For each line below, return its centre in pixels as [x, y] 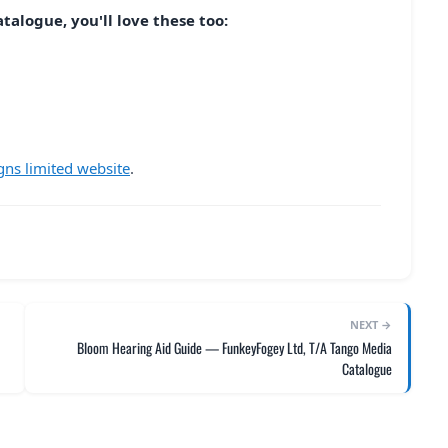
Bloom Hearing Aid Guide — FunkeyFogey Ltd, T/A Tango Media [234, 347]
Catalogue [366, 368]
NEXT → [370, 324]
